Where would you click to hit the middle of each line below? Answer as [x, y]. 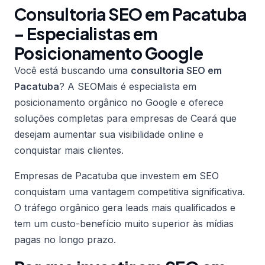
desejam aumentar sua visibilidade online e [109, 134]
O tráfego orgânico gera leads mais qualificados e [125, 208]
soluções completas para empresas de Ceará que [125, 118]
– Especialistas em [86, 33]
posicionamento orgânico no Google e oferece [119, 102]
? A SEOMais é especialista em [128, 86]
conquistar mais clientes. [69, 150]
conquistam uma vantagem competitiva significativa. [130, 192]
